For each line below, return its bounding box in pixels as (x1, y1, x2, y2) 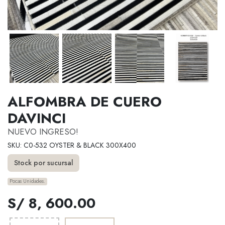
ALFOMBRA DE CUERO (8, 91, 162, 112)
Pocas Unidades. (10, 177, 46, 185)
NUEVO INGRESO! (8, 125, 78, 138)
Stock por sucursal (14, 158, 73, 168)
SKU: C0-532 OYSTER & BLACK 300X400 (8, 140, 136, 150)
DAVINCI (8, 107, 66, 129)
